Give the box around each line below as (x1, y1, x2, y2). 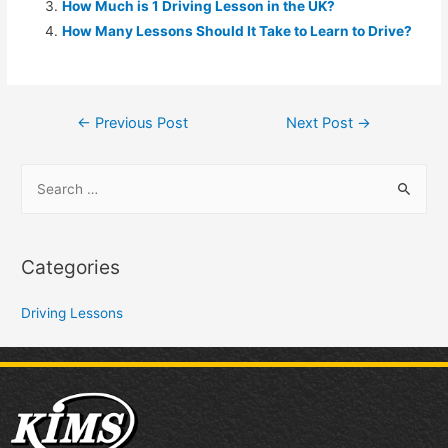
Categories (21, 254, 121, 279)
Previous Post (90, 113, 188, 132)
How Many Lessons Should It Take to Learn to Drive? (62, 23, 413, 40)
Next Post (286, 113, 358, 132)
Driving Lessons (21, 304, 124, 321)
